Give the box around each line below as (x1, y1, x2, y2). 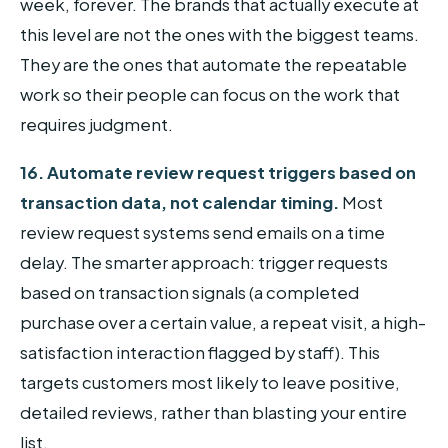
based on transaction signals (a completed (20, 281, 359, 303)
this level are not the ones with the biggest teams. (20, 23, 419, 45)
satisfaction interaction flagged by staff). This (20, 341, 380, 363)
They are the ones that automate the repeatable (20, 53, 407, 75)
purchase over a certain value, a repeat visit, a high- (20, 311, 426, 333)
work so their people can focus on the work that (20, 83, 400, 105)
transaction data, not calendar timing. (20, 191, 339, 213)
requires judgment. (20, 113, 173, 135)
